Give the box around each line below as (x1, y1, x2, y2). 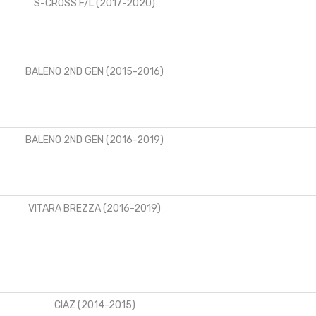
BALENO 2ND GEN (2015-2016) (25, 65, 164, 78)
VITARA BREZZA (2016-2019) (28, 202, 161, 214)
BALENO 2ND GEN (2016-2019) (25, 133, 164, 146)
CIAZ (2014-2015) (54, 298, 135, 311)
